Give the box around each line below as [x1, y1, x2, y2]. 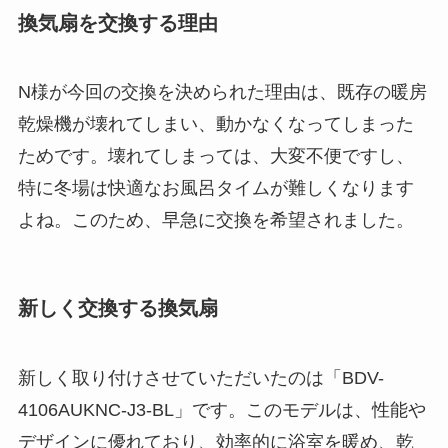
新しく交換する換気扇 [17, 297, 218, 320]
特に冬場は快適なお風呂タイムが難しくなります [17, 178, 414, 199]
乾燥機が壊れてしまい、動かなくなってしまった [17, 114, 414, 135]
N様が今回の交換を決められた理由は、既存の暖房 [17, 82, 427, 103]
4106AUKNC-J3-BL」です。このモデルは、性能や [17, 399, 426, 420]
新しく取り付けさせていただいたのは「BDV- [17, 367, 384, 388]
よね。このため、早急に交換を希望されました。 [17, 210, 414, 231]
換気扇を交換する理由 [17, 11, 218, 34]
